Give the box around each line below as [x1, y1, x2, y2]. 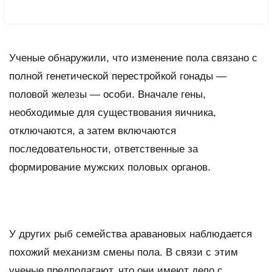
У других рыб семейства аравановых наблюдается [9, 228, 252, 240]
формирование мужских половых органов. [9, 161, 211, 173]
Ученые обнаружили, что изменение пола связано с [9, 52, 257, 64]
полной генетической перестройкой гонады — [9, 70, 226, 82]
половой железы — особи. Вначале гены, [9, 88, 206, 100]
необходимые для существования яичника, [9, 106, 216, 118]
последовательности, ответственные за [9, 143, 198, 155]
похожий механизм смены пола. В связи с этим [9, 246, 238, 258]
